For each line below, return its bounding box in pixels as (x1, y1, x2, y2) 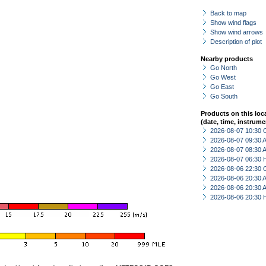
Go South (210, 93, 237, 100)
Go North (210, 64, 237, 71)
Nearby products (201, 55, 253, 62)
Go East (210, 83, 234, 90)
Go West (210, 74, 236, 81)
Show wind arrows (210, 28, 263, 36)
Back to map (210, 9, 246, 17)
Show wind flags (210, 19, 256, 26)
